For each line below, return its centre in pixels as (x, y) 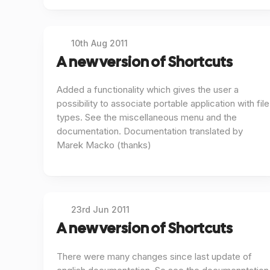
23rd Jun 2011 (101, 210)
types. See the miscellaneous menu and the (147, 118)
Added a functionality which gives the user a (148, 90)
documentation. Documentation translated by (150, 131)
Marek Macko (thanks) (104, 145)
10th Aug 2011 (100, 43)
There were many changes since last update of (154, 256)
